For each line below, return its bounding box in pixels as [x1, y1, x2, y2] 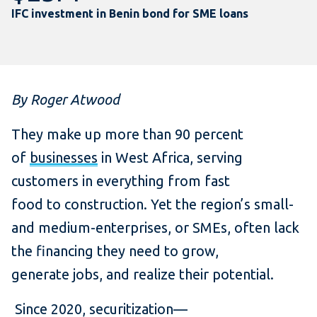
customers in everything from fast [11, 173, 230, 190]
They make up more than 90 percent [11, 126, 243, 143]
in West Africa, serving [98, 149, 243, 166]
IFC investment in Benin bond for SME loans [11, 7, 248, 21]
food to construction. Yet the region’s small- [11, 196, 294, 213]
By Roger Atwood [11, 91, 120, 108]
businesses [30, 149, 98, 166]
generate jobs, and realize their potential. [11, 266, 274, 283]
